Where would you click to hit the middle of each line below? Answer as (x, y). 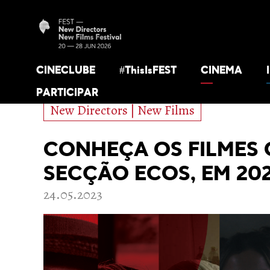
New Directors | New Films (122, 110)
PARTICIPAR (67, 93)
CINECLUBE (66, 71)
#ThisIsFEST (148, 71)
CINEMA (221, 71)
